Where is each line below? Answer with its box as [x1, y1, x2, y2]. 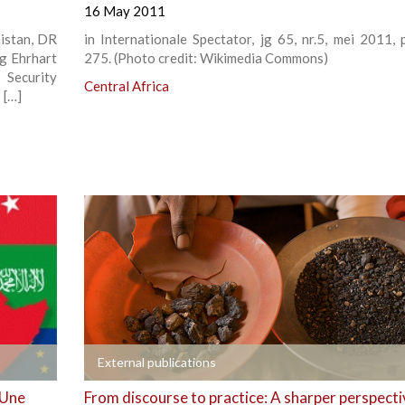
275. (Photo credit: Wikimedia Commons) [83, 50, 328, 67]
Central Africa [83, 78, 169, 95]
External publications [97, 354, 216, 371]
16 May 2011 [83, 3, 165, 20]
